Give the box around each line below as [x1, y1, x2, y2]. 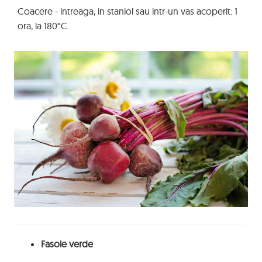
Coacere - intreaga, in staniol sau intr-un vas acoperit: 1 [18, 5, 237, 17]
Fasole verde [41, 238, 93, 250]
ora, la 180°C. [18, 20, 69, 32]
